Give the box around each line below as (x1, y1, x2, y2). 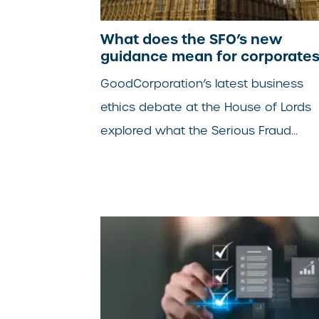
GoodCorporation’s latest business (100, 75, 304, 91)
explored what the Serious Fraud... (100, 122, 298, 138)
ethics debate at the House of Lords (100, 99, 312, 115)
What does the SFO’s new (100, 29, 283, 48)
